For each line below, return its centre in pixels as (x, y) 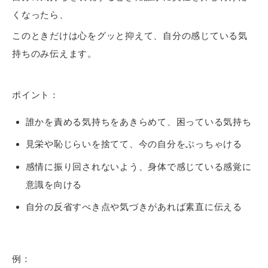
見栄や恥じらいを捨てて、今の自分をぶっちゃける (134, 144)
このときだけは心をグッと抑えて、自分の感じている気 (130, 35)
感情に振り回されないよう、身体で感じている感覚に (138, 166)
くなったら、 (40, 15)
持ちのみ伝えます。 (54, 53)
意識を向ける (54, 184)
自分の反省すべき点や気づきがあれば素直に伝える (134, 207)
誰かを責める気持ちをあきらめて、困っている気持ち (138, 121)
